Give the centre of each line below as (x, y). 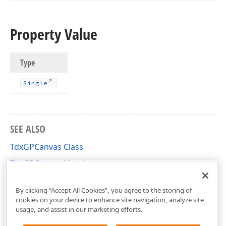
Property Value (54, 34)
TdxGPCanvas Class (47, 147)
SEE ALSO (28, 129)
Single (35, 83)
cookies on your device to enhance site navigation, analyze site (109, 200)
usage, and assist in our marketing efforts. (79, 209)
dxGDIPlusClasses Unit (53, 179)
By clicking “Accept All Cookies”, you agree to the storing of (104, 190)
